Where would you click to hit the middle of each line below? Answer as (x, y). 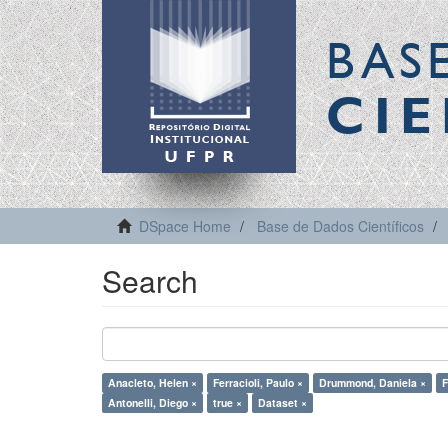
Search (150, 280)
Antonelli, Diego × (152, 402)
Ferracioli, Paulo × (258, 382)
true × (227, 402)
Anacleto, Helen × (152, 382)
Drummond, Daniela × (372, 382)
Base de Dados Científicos (340, 226)
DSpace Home (185, 226)
